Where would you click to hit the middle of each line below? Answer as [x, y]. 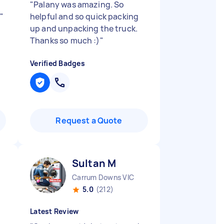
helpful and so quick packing [84, 16]
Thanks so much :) [65, 40]
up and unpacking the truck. [84, 28]
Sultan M [94, 163]
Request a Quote [89, 120]
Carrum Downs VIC [103, 177]
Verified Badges [57, 63]
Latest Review [54, 211]
